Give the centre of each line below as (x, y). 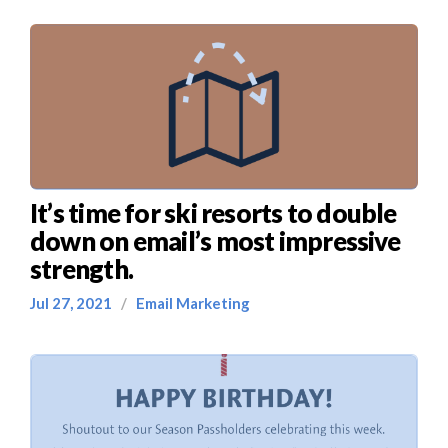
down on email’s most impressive (215, 241)
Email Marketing (190, 303)
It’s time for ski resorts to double (213, 213)
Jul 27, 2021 (75, 303)
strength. (81, 269)
